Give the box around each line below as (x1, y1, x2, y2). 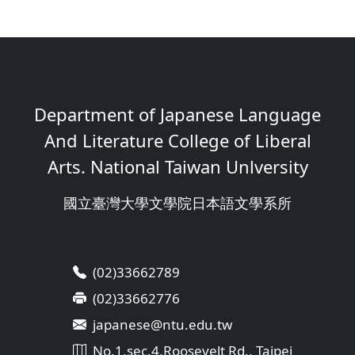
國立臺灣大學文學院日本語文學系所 (63, 193, 292, 212)
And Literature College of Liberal (44, 128, 311, 152)
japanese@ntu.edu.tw (93, 315, 232, 334)
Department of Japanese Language (34, 102, 321, 126)
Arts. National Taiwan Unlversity (47, 155, 308, 178)
